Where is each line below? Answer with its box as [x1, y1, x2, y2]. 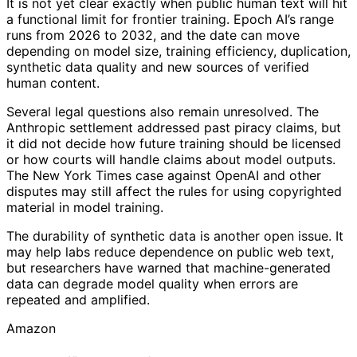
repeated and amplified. [6, 292, 150, 308]
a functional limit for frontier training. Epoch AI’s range [6, 11, 334, 28]
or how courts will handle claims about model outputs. [6, 151, 335, 168]
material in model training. [6, 199, 163, 216]
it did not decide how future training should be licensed [6, 135, 341, 152]
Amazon [6, 320, 56, 337]
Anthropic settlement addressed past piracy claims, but [6, 120, 341, 136]
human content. [6, 75, 100, 92]
